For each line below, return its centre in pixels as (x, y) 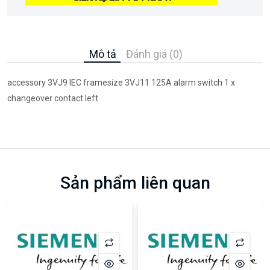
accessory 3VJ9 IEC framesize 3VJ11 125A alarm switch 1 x (121, 82)
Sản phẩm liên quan (135, 183)
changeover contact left (53, 98)
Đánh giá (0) (154, 54)
